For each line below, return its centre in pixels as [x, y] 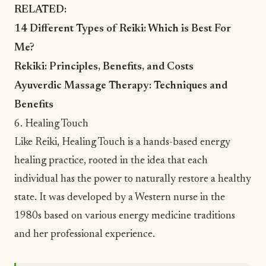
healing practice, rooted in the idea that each [111, 161]
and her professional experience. [85, 235]
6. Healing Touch [51, 124]
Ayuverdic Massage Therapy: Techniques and [121, 86]
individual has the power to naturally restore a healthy [133, 180]
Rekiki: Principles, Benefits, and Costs [104, 67]
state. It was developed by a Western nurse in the [120, 198]
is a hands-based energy [178, 143]
